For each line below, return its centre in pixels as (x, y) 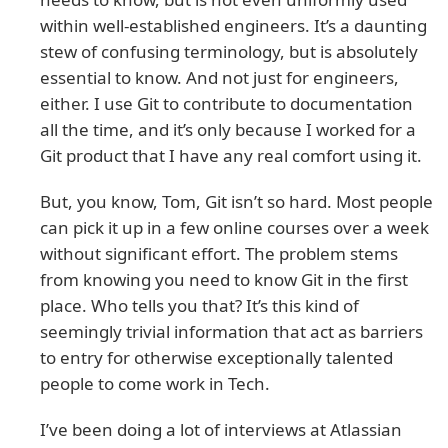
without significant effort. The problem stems (219, 253)
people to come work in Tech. (155, 383)
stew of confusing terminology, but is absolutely (229, 51)
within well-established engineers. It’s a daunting (233, 25)
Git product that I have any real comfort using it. (231, 155)
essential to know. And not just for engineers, (219, 77)
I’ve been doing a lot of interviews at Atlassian (221, 429)
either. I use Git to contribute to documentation (226, 103)
